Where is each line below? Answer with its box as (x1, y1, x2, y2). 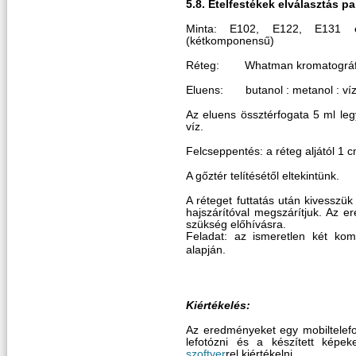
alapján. (186, 244, 226, 257)
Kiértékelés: (186, 300, 250, 312)
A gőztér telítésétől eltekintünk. (186, 169, 339, 182)
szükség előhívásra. (186, 218, 286, 230)
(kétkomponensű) (186, 34, 274, 47)
